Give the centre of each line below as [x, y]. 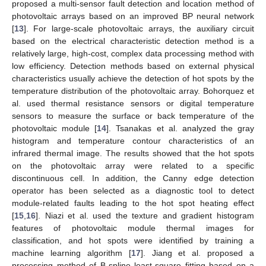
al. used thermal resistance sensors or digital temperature [133, 103]
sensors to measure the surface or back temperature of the [133, 115]
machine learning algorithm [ [72, 253]
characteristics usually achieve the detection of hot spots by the [133, 78]
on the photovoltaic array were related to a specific [133, 165]
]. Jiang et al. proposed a [197, 253]
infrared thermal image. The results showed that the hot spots [133, 153]
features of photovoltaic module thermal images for [133, 228]
